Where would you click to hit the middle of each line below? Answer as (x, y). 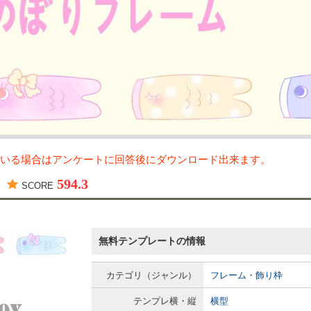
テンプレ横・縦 (165, 301)
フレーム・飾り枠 (246, 275)
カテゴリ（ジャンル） (151, 275)
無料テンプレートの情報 (152, 241)
